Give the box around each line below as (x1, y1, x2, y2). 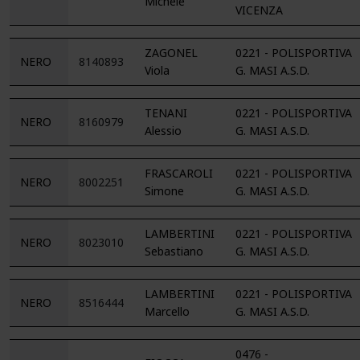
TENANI (145, 104, 187, 121)
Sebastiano (145, 243, 203, 260)
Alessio (145, 122, 182, 139)
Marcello (145, 303, 190, 320)
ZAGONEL (145, 44, 198, 61)
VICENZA (235, 2, 283, 18)
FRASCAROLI (145, 165, 213, 182)
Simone (145, 182, 184, 199)
